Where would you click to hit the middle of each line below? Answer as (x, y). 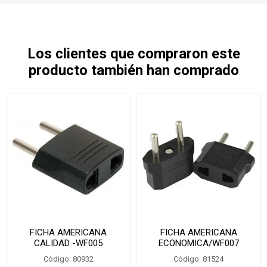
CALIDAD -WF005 (69, 243)
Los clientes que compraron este (133, 53)
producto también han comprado (133, 70)
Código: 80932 (68, 259)
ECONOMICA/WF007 (198, 243)
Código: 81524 (199, 259)
